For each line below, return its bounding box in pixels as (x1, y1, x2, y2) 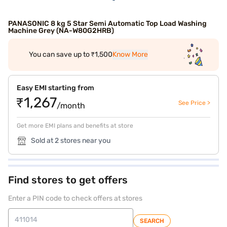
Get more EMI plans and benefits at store (17, 122, 133, 129)
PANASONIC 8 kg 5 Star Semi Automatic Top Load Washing (8, 19, 207, 28)
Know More (112, 50, 148, 59)
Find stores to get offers (8, 174, 128, 186)
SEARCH (140, 217, 164, 224)
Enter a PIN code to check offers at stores (8, 194, 142, 203)
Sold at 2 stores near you (31, 136, 110, 145)
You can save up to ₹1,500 (28, 50, 112, 59)
